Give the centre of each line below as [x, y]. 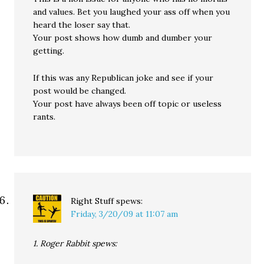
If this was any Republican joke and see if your [123, 78]
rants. [44, 117]
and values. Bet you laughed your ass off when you [132, 12]
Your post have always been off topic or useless [128, 104]
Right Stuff [93, 201]
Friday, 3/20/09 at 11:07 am [125, 214]
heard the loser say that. [82, 25]
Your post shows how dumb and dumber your [123, 38]
